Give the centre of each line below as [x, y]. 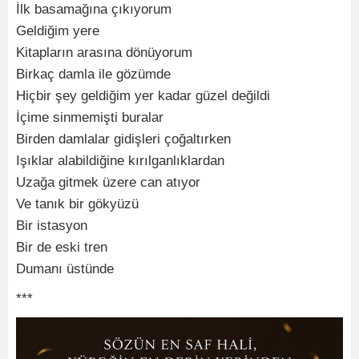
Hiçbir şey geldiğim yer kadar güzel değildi [143, 95]
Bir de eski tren [62, 247]
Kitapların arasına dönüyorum [104, 52]
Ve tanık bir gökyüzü [77, 204]
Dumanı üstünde [65, 268]
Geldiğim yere [58, 30]
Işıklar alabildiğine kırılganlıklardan [120, 160]
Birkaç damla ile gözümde [93, 74]
